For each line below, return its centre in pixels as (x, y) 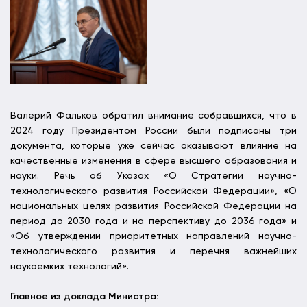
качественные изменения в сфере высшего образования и (153, 161)
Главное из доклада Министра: (84, 297)
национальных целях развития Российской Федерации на (153, 207)
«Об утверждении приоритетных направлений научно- (153, 237)
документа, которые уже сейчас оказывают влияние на (153, 146)
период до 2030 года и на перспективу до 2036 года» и (153, 222)
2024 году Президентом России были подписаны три (153, 131)
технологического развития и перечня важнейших (153, 252)
